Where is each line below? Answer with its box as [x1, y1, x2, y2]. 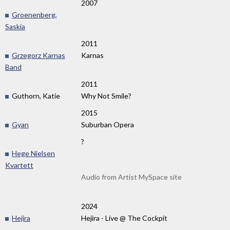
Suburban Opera [81, 120, 134, 129]
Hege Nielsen [12, 148, 55, 158]
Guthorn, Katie [10, 91, 60, 100]
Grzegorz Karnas [12, 50, 65, 60]
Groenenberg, [12, 10, 57, 19]
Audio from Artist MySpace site [81, 172, 182, 181]
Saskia [5, 22, 25, 31]
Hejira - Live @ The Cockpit [81, 213, 167, 222]
